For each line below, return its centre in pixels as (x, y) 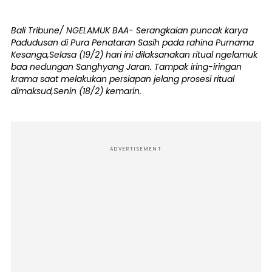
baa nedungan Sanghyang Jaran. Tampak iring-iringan (126, 67)
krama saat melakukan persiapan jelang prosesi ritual (123, 79)
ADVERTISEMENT (136, 149)
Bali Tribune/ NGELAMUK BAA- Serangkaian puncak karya (129, 30)
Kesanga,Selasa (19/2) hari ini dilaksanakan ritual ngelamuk (134, 55)
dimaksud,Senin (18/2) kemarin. (76, 91)
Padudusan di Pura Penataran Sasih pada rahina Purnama (132, 42)
